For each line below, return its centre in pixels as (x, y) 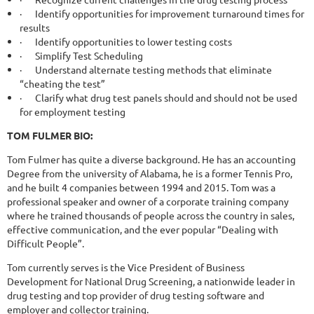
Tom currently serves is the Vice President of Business (126, 267)
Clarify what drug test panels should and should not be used (165, 98)
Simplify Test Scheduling (88, 56)
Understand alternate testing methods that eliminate (152, 70)
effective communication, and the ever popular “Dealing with (143, 230)
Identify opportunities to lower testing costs (132, 42)
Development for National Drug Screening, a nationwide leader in (151, 281)
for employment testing (73, 112)
